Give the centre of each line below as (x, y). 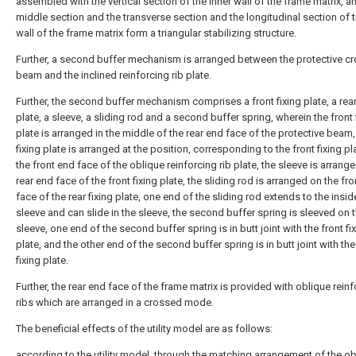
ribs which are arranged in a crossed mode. (115, 302)
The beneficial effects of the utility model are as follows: (144, 329)
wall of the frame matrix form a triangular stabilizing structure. (156, 33)
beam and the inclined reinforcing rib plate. (114, 75)
